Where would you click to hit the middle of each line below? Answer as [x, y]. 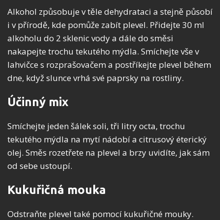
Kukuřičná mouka [57, 190]
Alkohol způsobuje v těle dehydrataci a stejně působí [110, 12]
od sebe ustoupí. [40, 166]
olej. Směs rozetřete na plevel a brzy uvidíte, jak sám [109, 153]
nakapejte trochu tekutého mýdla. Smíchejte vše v [103, 52]
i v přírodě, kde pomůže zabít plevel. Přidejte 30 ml [106, 25]
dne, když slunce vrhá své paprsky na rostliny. [96, 78]
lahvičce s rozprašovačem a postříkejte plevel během [109, 65]
